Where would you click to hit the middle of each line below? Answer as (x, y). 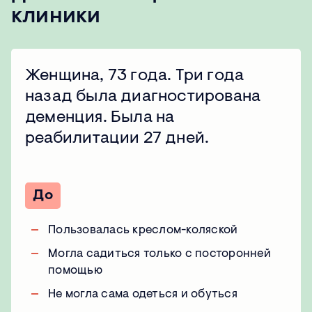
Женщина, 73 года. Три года (135, 76)
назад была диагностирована (143, 97)
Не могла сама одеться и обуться (143, 295)
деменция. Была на (100, 118)
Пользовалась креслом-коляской (143, 231)
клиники (56, 17)
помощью (75, 271)
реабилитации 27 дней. (117, 139)
